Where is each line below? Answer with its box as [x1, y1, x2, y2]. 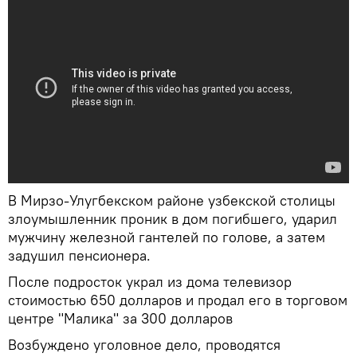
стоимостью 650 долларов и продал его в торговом [8, 291, 347, 310]
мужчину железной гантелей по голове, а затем [8, 228, 325, 247]
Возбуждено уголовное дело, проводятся [8, 335, 280, 355]
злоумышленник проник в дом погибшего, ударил [8, 210, 337, 229]
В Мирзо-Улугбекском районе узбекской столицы [8, 191, 335, 210]
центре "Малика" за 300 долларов [8, 309, 233, 328]
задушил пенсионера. [8, 246, 151, 265]
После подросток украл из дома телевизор [8, 273, 292, 292]
